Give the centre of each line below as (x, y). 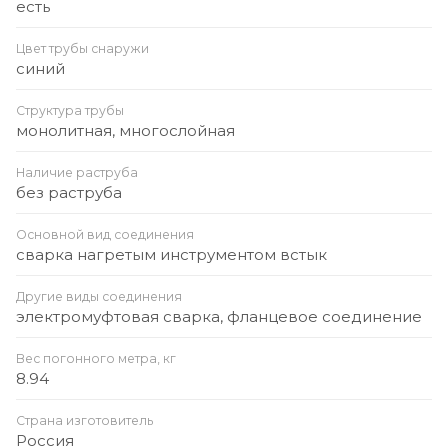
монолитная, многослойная (125, 130)
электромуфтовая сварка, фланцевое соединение (219, 316)
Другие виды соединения (99, 296)
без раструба (69, 192)
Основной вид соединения (105, 234)
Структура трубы (70, 110)
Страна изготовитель (84, 420)
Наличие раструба (77, 172)
